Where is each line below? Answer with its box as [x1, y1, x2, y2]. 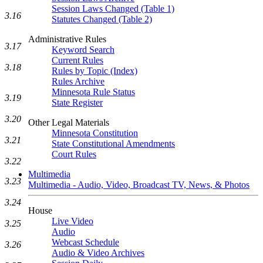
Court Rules [52, 149, 96, 159]
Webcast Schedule [52, 237, 119, 247]
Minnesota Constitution [52, 128, 138, 138]
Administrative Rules [28, 34, 106, 44]
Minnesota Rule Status [52, 87, 135, 97]
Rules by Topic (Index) [52, 66, 137, 76]
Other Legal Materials [28, 117, 109, 127]
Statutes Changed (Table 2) [52, 14, 152, 24]
